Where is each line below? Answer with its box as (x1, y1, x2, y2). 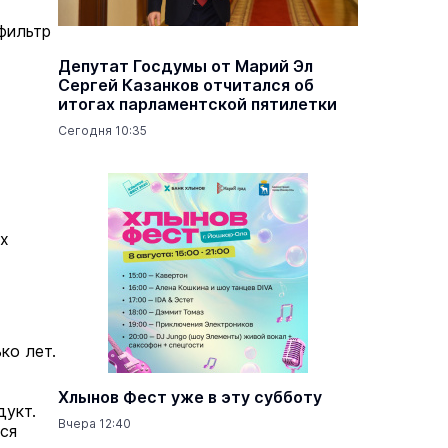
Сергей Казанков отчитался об (58, 75, 314, 95)
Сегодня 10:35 (58, 123, 147, 138)
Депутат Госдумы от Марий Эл (58, 56, 313, 76)
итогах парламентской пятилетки (58, 94, 337, 114)
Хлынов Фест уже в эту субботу (58, 387, 322, 407)
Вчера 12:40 (58, 416, 131, 431)
